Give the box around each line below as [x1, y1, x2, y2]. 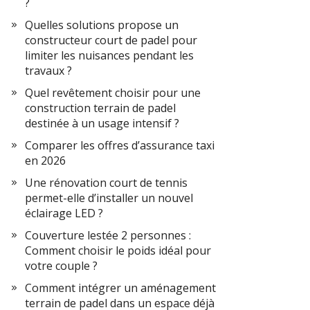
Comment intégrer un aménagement [25, 280, 216, 295]
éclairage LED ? [25, 206, 103, 221]
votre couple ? [25, 258, 98, 273]
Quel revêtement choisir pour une [25, 85, 201, 100]
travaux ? [25, 63, 72, 78]
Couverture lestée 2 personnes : [25, 228, 191, 243]
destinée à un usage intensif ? [25, 116, 179, 131]
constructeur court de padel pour [25, 33, 197, 48]
